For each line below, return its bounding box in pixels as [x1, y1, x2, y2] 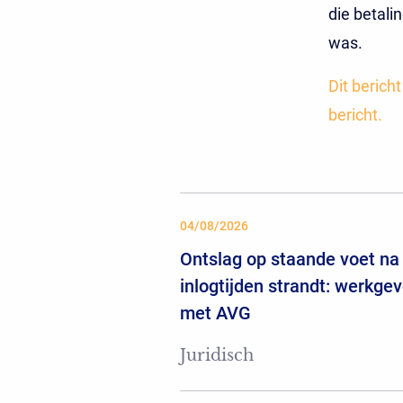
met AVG [180, 302, 251, 324]
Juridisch [180, 345, 254, 365]
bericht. [327, 105, 382, 124]
